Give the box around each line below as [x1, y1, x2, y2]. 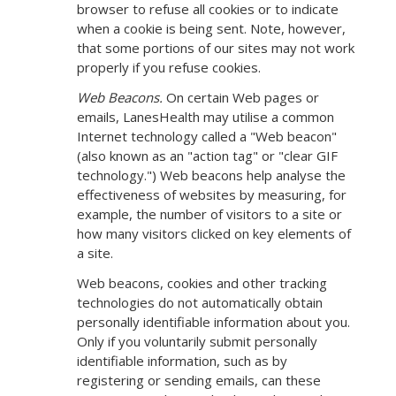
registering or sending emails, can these [77, 371, 321, 390]
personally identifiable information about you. [77, 313, 350, 331]
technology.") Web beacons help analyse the [77, 166, 346, 185]
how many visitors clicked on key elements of [77, 225, 351, 243]
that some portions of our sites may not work [77, 39, 354, 57]
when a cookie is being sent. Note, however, [77, 19, 346, 38]
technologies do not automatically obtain [77, 293, 323, 312]
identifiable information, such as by [77, 352, 287, 370]
